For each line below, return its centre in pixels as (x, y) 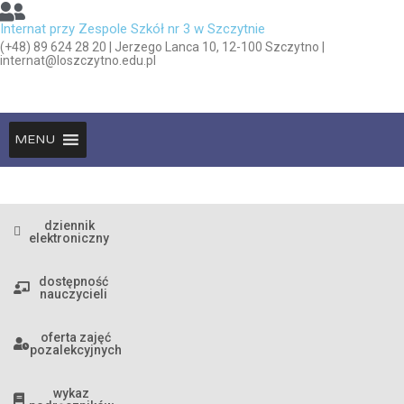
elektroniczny (69, 238)
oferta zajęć (76, 337)
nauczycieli (73, 294)
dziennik (69, 225)
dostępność (73, 281)
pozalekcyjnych (76, 349)
